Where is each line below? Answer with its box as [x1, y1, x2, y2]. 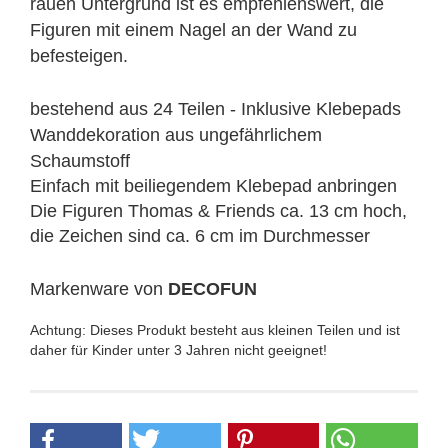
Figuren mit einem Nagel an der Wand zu [30, 20, 357, 40]
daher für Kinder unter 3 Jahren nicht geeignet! [30, 342, 327, 358]
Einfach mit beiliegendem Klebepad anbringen [30, 176, 397, 196]
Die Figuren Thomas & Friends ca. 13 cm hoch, [30, 201, 407, 221]
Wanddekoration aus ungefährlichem [30, 125, 322, 145]
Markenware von [30, 279, 168, 299]
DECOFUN [168, 279, 257, 299]
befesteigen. [30, 46, 128, 66]
